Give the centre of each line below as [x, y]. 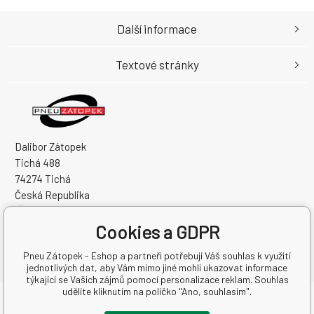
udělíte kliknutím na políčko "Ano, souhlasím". [157, 291]
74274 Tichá [43, 179]
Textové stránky [157, 64]
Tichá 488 [37, 163]
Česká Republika [52, 195]
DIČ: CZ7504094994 [61, 227]
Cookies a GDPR [157, 232]
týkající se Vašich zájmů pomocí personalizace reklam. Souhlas [157, 279]
